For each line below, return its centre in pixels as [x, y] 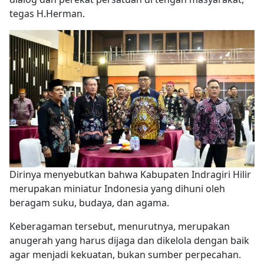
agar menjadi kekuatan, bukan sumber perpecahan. [125, 255]
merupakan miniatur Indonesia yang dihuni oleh [117, 189]
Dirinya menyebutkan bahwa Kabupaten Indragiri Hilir [130, 175]
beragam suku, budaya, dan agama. [89, 203]
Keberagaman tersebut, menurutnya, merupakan [120, 227]
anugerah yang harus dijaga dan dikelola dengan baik [129, 241]
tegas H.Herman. [47, 13]
